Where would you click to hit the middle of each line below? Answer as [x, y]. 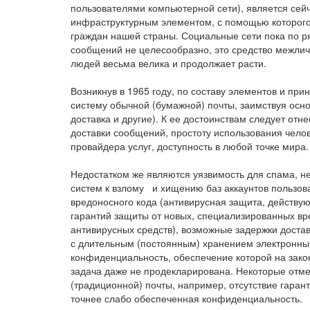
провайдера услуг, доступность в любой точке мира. [190, 146]
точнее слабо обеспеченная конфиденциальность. [186, 298]
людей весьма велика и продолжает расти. [168, 63]
